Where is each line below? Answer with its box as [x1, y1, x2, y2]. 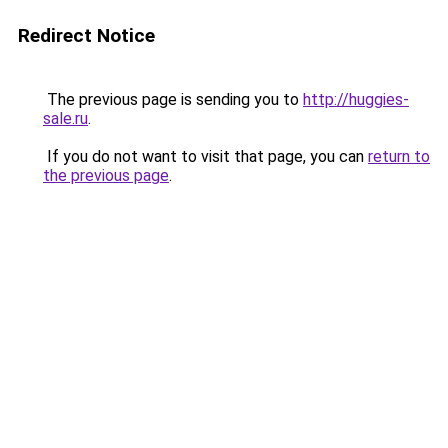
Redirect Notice [18, 24, 155, 47]
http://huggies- [303, 90, 409, 109]
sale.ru [43, 109, 88, 128]
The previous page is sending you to [43, 90, 303, 109]
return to [368, 147, 430, 166]
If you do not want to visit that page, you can [43, 147, 368, 166]
